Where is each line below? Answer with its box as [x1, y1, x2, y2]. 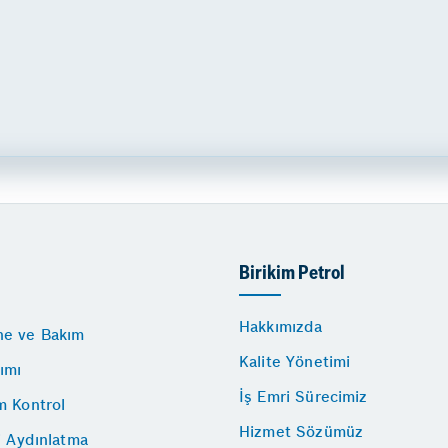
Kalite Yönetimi [239, 351, 351, 371]
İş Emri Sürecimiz [239, 386, 368, 406]
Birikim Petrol [239, 264, 345, 284]
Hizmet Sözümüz [239, 421, 364, 441]
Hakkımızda [239, 316, 323, 336]
